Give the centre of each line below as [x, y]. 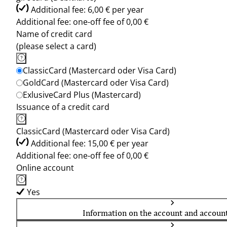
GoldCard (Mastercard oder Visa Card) [96, 83]
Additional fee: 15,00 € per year [90, 143]
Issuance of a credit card [63, 107]
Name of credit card [54, 34]
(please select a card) [56, 46]
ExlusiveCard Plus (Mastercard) [82, 95]
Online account [45, 168]
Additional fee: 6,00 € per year [87, 10]
